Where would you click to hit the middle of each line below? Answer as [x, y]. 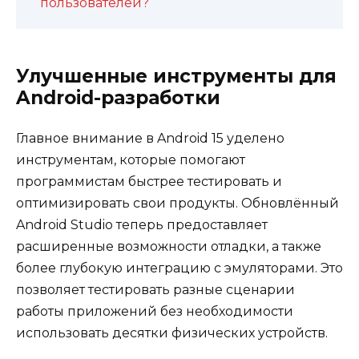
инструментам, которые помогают [131, 159]
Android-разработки [118, 97]
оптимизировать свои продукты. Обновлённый [177, 203]
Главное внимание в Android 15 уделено [150, 138]
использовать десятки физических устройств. [172, 333]
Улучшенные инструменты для [176, 76]
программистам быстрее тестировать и [149, 181]
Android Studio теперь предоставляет [142, 224]
